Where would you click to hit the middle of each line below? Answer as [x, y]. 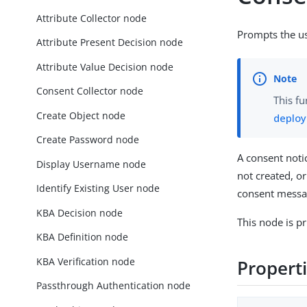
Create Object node [81, 115]
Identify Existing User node [98, 188]
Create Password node [88, 140]
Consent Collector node [90, 91]
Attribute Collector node [92, 18]
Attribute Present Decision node [110, 42]
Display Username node [91, 164]
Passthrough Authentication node [114, 286]
